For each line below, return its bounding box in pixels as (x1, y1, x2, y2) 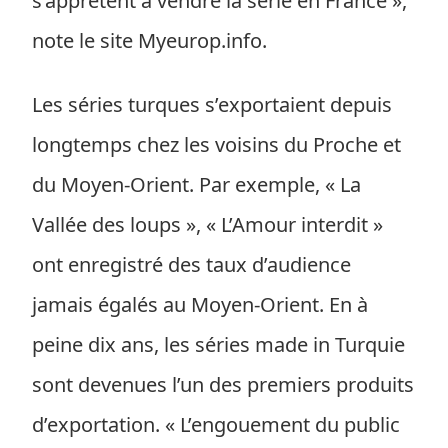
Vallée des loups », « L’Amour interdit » (32, 211, 383, 238)
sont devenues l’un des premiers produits (32, 371, 414, 398)
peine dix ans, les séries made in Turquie (32, 331, 405, 358)
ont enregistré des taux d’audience (32, 251, 351, 278)
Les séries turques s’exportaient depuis (32, 91, 392, 118)
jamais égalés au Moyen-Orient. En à (32, 291, 368, 318)
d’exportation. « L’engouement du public (32, 411, 400, 438)
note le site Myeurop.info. (32, 27, 267, 54)
